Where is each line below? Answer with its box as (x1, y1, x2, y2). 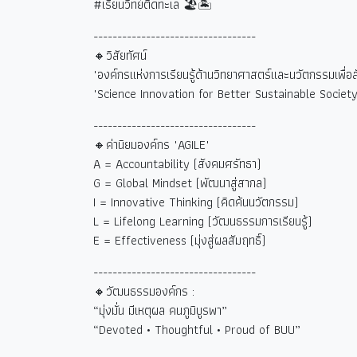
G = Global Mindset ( (93, 173, 200, 193)
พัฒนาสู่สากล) (200, 173, 266, 193)
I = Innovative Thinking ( (93, 192, 221, 212)
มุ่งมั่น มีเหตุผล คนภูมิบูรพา (99, 300, 222, 320)
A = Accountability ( (93, 154, 198, 174)
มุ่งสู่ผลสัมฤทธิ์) (194, 230, 265, 250)
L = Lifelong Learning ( (93, 211, 212, 231)
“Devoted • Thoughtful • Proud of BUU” (93, 320, 300, 339)
